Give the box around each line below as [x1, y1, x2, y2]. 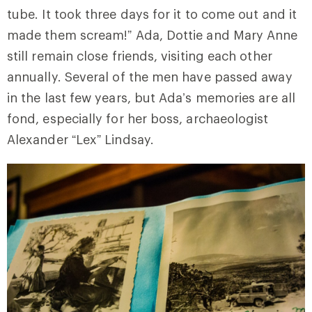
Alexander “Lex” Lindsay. [7, 132, 162, 148]
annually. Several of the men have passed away [7, 69, 292, 85]
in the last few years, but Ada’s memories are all [7, 90, 295, 106]
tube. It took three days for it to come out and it [7, 6, 297, 22]
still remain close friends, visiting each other [7, 48, 272, 64]
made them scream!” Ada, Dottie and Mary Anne [7, 27, 298, 43]
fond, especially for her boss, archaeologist [7, 111, 269, 127]
